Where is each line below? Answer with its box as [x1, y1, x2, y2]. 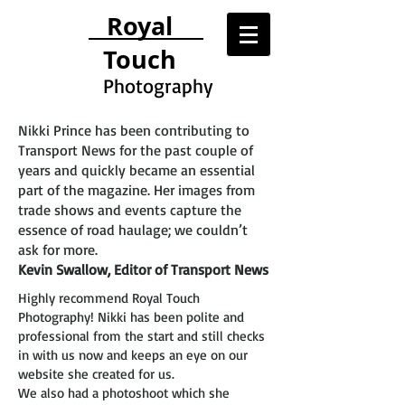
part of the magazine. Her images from [18, 181, 255, 199]
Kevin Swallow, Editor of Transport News [18, 260, 268, 278]
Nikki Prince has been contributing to [18, 121, 250, 139]
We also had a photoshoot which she [18, 384, 230, 401]
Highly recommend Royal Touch [18, 289, 200, 306]
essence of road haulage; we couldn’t [18, 221, 248, 239]
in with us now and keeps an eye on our [18, 346, 248, 363]
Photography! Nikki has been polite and [18, 308, 244, 325]
